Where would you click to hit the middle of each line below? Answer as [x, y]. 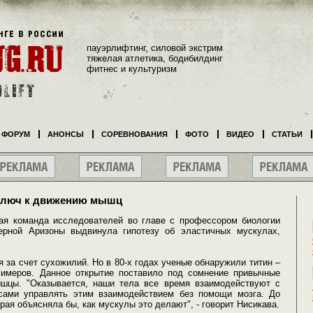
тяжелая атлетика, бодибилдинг [155, 58]
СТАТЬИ [287, 134]
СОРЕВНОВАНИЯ [134, 134]
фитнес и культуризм [132, 68]
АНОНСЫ [66, 134]
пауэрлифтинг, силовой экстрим [155, 48]
